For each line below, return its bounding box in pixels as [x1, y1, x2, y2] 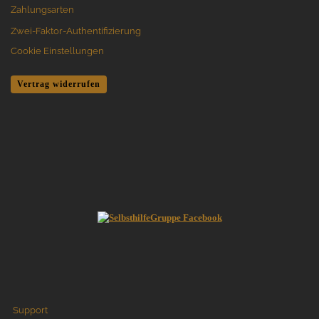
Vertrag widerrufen [17, 78, 100, 89]
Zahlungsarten [11, 4, 74, 15]
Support [13, 304, 48, 315]
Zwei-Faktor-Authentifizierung [11, 25, 141, 36]
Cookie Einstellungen [11, 45, 104, 56]
